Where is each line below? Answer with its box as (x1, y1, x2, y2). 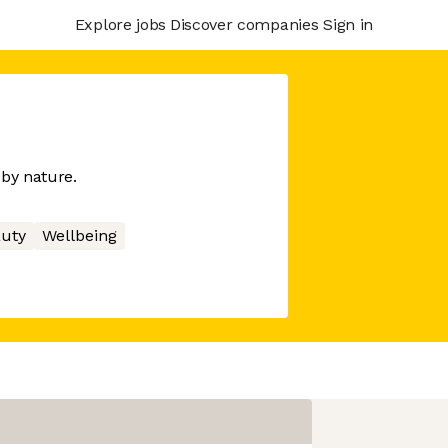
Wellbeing (41, 226, 117, 245)
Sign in (323, 14, 373, 34)
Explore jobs (74, 14, 166, 34)
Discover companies (169, 14, 319, 34)
